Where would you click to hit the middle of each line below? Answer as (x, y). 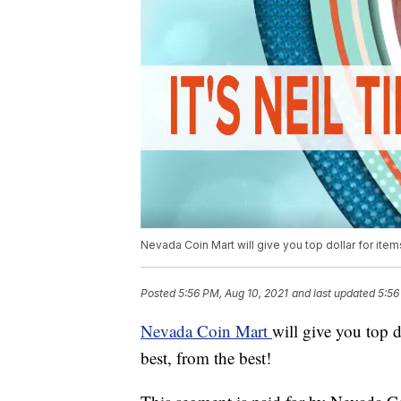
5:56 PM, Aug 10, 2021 (233, 294)
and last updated (333, 294)
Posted (159, 294)
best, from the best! (206, 358)
